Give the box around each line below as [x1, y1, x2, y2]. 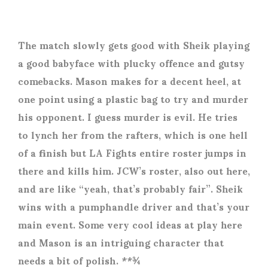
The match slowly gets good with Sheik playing [18, 31, 249, 59]
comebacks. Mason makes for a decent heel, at [18, 66, 241, 95]
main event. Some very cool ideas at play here [18, 210, 242, 239]
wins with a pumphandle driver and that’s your [18, 192, 249, 221]
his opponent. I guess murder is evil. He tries [18, 102, 237, 131]
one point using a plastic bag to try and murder [18, 84, 248, 113]
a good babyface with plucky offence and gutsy [18, 48, 245, 77]
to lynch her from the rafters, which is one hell [18, 120, 248, 149]
